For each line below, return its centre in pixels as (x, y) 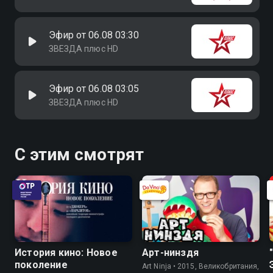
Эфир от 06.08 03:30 (94, 35)
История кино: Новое (66, 252)
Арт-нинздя (170, 252)
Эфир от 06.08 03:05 (94, 89)
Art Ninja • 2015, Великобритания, (201, 266)
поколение (41, 264)
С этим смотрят (79, 154)
